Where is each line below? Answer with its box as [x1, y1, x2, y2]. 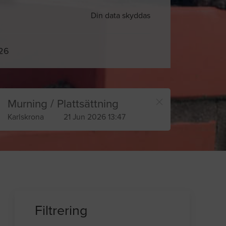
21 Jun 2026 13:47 [63, 112, 126, 122]
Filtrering [35, 202, 88, 219]
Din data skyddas [87, 11, 150, 21]
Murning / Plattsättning [7, 97, 119, 111]
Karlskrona [7, 112, 44, 122]
